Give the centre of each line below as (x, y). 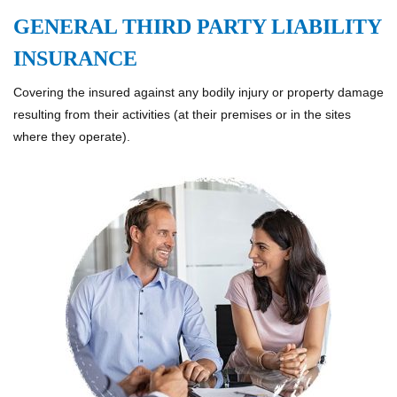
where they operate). (72, 136)
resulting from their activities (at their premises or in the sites (182, 114)
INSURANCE (75, 58)
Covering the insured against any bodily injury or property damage (198, 92)
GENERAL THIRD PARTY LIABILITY (197, 26)
